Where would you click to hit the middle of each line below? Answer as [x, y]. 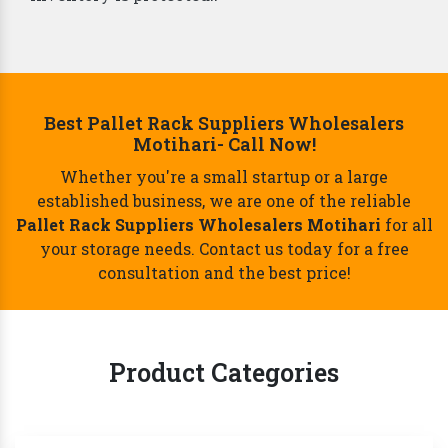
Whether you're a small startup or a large [224, 177]
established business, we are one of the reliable [224, 201]
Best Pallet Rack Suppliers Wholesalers [224, 123]
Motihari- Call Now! [224, 144]
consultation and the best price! [224, 273]
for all [406, 225]
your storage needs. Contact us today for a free [224, 249]
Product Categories [224, 373]
